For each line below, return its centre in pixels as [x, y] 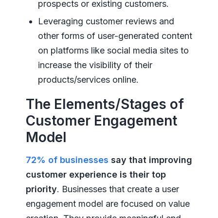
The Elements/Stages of [105, 104]
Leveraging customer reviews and [106, 21]
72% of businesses [67, 160]
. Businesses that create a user [118, 189]
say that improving [150, 160]
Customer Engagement [101, 121]
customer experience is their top [96, 175]
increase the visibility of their [95, 65]
